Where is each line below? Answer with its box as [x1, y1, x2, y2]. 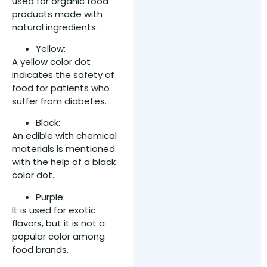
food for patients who [12, 82, 110, 94]
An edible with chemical [12, 129, 117, 142]
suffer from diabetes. [12, 95, 107, 107]
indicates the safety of [12, 69, 114, 81]
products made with [12, 7, 103, 20]
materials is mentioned [12, 142, 115, 156]
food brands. [12, 243, 69, 256]
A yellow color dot [12, 55, 91, 68]
